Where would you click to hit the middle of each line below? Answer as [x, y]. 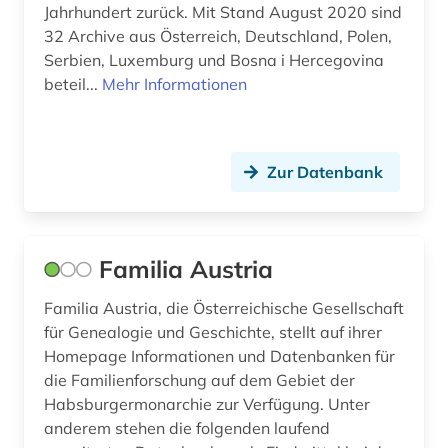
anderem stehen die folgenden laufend [187, 427]
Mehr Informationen [174, 83]
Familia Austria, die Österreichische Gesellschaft [224, 307]
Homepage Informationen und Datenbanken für [219, 355]
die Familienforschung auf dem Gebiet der [199, 379]
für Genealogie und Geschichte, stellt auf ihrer [213, 331]
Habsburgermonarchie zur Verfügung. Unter [207, 403]
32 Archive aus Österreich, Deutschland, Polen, [218, 35]
